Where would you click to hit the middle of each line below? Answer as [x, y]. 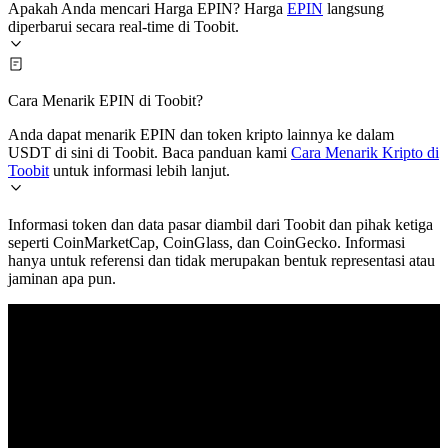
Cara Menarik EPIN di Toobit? [105, 100]
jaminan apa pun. [62, 278]
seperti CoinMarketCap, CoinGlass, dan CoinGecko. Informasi [206, 242]
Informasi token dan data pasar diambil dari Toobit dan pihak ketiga [220, 224]
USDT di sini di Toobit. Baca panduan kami [149, 152]
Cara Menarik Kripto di [365, 152]
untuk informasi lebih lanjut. [139, 170]
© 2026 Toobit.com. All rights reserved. [157, 391]
